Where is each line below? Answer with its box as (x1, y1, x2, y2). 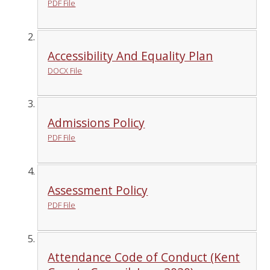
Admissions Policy (48, 115, 145, 131)
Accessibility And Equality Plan (48, 47, 213, 64)
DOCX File (48, 64, 83, 76)
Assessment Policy (48, 181, 148, 198)
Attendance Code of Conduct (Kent (48, 249, 240, 266)
